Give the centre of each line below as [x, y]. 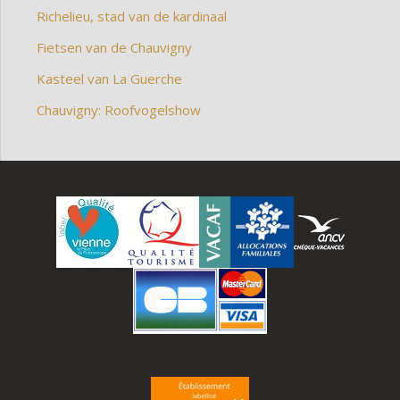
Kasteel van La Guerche [109, 79]
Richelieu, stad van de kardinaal [132, 17]
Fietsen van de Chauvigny [114, 48]
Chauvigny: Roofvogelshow [119, 110]
